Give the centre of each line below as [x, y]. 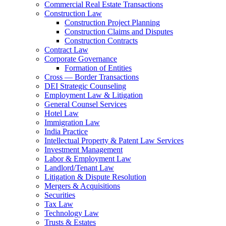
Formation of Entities [98, 68]
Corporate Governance [81, 59]
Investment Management [83, 150]
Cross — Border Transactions [92, 77]
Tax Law [59, 204]
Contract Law [66, 50]
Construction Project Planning [112, 22]
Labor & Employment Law [88, 159]
